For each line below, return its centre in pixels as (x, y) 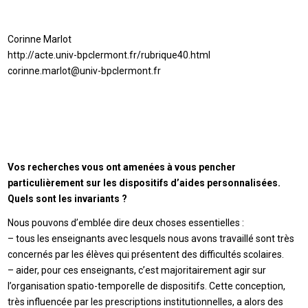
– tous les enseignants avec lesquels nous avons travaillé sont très (151, 238)
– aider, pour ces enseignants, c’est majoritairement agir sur (137, 270)
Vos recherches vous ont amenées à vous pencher (122, 167)
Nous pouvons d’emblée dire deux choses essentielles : (126, 222)
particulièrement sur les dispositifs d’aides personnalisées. (144, 183)
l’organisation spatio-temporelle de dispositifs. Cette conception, (147, 286)
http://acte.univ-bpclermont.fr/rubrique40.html (109, 55)
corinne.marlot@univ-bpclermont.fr (85, 71)
